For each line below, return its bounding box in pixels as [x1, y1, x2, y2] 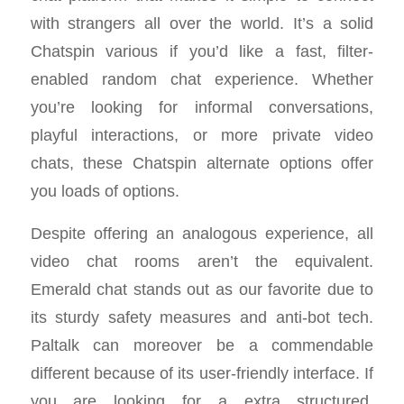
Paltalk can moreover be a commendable [30, 335, 374, 354]
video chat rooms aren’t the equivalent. [30, 251, 374, 271]
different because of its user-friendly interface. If [30, 363, 374, 382]
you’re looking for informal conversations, [30, 97, 374, 117]
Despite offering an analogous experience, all [30, 223, 374, 243]
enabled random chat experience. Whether [30, 69, 374, 89]
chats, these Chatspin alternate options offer [30, 153, 374, 173]
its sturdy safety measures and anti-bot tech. [30, 307, 374, 326]
